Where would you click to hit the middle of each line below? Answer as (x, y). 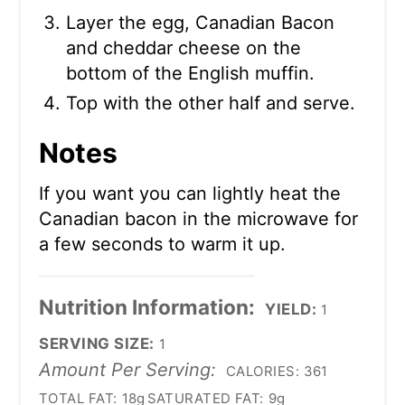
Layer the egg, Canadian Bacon (200, 22)
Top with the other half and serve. (211, 103)
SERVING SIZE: (97, 343)
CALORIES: (263, 371)
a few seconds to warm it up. (162, 244)
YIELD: (291, 309)
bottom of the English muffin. (190, 73)
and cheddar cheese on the (184, 47)
